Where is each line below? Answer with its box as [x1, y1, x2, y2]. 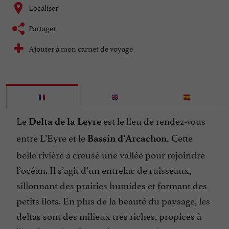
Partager [29, 21, 56, 34]
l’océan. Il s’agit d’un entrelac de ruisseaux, [16, 162, 191, 177]
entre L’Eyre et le [16, 130, 87, 145]
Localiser [29, 1, 58, 13]
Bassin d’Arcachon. [87, 132, 169, 145]
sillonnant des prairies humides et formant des [16, 177, 207, 192]
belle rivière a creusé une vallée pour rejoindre [16, 147, 205, 162]
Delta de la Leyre [29, 116, 101, 128]
